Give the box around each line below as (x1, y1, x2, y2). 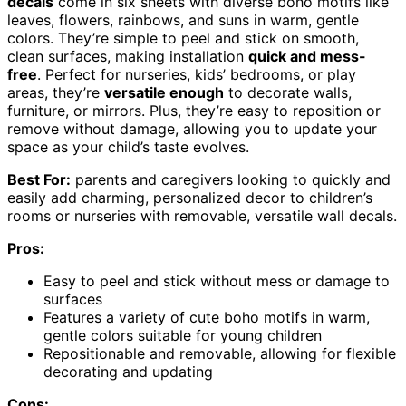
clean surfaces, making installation (7, 46, 248, 65)
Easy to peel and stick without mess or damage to (43, 271, 390, 290)
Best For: (7, 169, 71, 188)
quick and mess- (248, 46, 366, 65)
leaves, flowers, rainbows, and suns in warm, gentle (7, 10, 359, 29)
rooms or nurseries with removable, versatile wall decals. (7, 206, 397, 225)
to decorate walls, (224, 82, 352, 101)
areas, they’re (7, 82, 104, 101)
